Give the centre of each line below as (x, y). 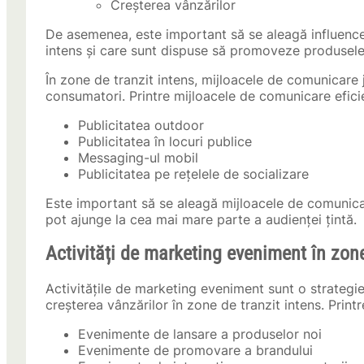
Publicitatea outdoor (141, 126)
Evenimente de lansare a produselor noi (200, 334)
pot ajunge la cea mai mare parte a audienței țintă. (201, 220)
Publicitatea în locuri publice (165, 142)
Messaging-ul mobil (138, 158)
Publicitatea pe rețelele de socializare (193, 174)
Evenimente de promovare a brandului (195, 351)
